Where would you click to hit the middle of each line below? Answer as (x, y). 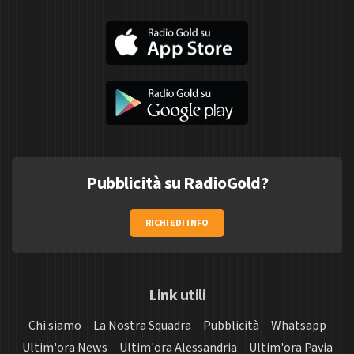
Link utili (177, 295)
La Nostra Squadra (142, 325)
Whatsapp (298, 325)
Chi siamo (55, 325)
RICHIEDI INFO (177, 223)
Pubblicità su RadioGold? (177, 183)
